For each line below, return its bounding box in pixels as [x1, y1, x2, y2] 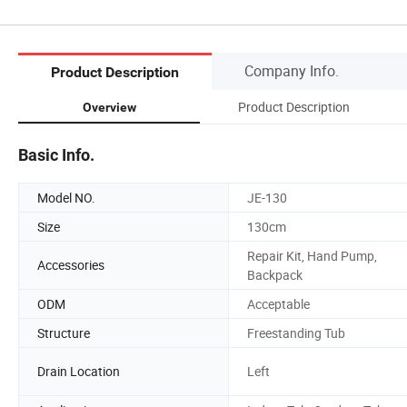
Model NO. [37, 188, 95, 206]
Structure [37, 323, 90, 342]
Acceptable [247, 294, 310, 313]
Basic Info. [18, 144, 94, 164]
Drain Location [37, 362, 120, 381]
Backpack [247, 265, 303, 283]
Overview [82, 99, 136, 114]
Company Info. [244, 60, 339, 81]
